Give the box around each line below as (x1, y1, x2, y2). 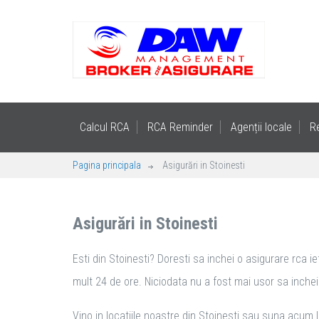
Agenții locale (231, 120, 292, 134)
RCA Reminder (147, 120, 213, 134)
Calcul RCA (80, 120, 130, 134)
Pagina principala (73, 159, 141, 171)
